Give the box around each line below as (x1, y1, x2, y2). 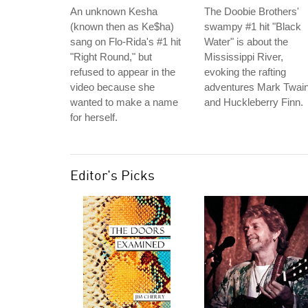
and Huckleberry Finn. (204, 96, 303, 108)
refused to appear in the (70, 66, 175, 78)
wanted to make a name (70, 96, 178, 108)
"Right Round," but (70, 51, 152, 63)
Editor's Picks (70, 166, 155, 184)
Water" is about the (204, 36, 288, 47)
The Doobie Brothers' (204, 5, 299, 17)
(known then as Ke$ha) (70, 21, 174, 32)
